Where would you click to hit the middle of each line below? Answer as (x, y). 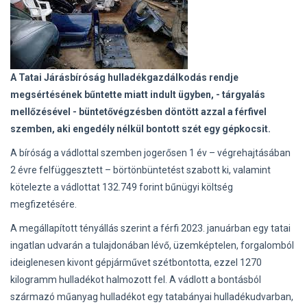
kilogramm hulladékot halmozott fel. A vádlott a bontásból (136, 280)
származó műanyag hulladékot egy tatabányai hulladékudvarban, (152, 297)
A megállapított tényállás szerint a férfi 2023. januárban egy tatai (150, 228)
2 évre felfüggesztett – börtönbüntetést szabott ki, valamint (140, 170)
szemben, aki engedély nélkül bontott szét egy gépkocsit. (140, 129)
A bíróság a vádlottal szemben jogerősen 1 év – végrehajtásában (150, 153)
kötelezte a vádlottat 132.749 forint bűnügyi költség (122, 187)
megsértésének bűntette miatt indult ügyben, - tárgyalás (138, 95)
